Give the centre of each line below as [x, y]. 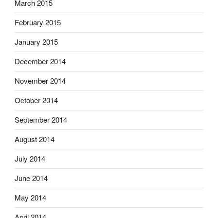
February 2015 [38, 22]
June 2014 [31, 178]
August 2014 [35, 139]
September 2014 [41, 120]
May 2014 [30, 198]
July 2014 [30, 159]
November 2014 [40, 81]
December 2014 [40, 61]
